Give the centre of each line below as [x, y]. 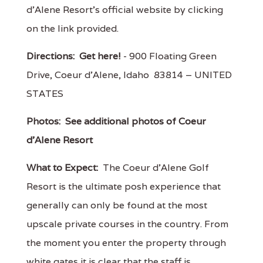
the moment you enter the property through [126, 242]
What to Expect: [62, 167]
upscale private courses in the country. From [127, 224]
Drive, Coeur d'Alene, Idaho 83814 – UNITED [129, 75]
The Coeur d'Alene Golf [154, 167]
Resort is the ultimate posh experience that [124, 186]
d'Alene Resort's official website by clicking [125, 9]
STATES [45, 93]
